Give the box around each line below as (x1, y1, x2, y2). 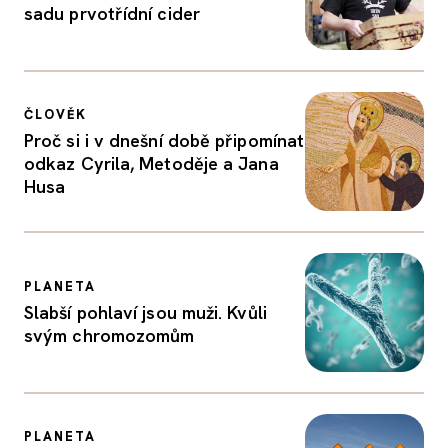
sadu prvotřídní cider (24, 2, 200, 25)
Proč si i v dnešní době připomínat (24, 128, 305, 152)
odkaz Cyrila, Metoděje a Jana (24, 151, 279, 175)
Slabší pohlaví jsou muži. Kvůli (24, 301, 267, 324)
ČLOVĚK (24, 105, 87, 123)
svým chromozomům (24, 324, 195, 347)
